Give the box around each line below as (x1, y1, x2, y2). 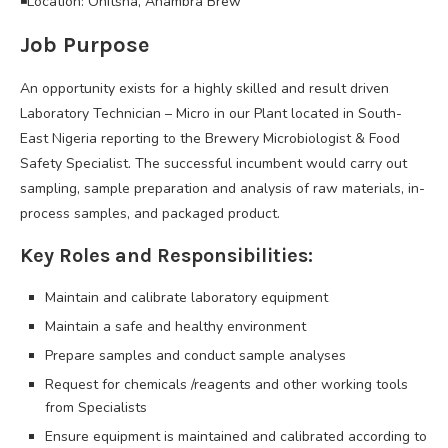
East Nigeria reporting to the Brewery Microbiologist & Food (20, 128, 400, 148)
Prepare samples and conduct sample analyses (45, 345, 346, 365)
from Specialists (45, 397, 147, 417)
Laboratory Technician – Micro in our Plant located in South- (20, 103, 402, 123)
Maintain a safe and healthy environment (45, 316, 306, 336)
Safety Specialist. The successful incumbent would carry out (20, 153, 407, 173)
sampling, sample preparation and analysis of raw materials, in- (20, 178, 425, 198)
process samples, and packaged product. (20, 203, 280, 223)
